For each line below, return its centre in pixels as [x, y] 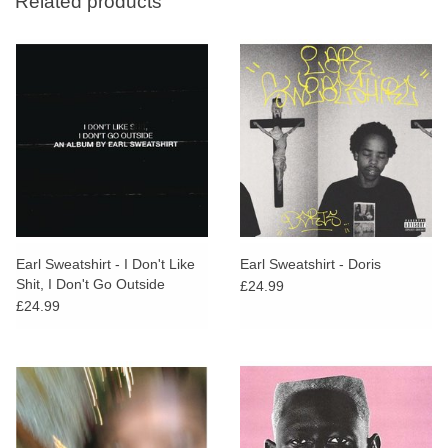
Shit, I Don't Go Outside [90, 283]
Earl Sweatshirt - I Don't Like [105, 263]
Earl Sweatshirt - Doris [310, 263]
